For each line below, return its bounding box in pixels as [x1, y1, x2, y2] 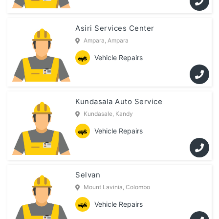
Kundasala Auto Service [75, 97, 163, 107]
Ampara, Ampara [84, 37, 129, 44]
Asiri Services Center [75, 23, 154, 33]
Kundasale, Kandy [84, 110, 133, 118]
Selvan [75, 170, 101, 180]
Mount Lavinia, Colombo [84, 183, 151, 191]
